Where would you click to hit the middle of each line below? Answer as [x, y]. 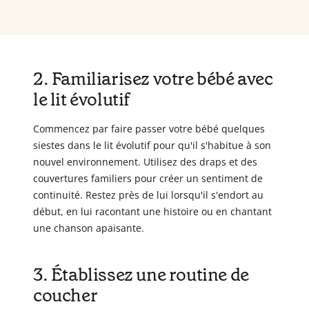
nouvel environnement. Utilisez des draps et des [145, 162]
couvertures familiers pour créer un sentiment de [148, 179]
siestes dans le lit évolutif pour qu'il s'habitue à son [152, 146]
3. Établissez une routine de [141, 275]
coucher [66, 296]
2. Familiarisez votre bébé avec [153, 79]
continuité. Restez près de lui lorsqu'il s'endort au [148, 195]
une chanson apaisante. [89, 228]
